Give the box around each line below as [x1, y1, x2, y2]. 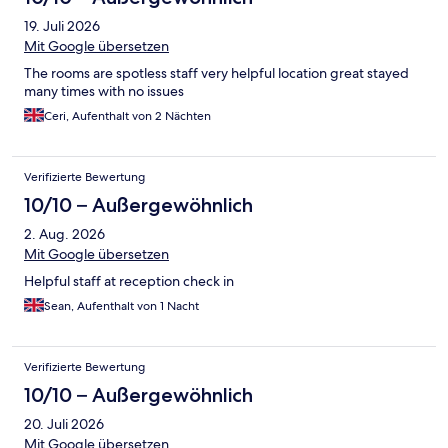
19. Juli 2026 [24, 17, 100, 36]
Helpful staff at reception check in [24, 272, 234, 291]
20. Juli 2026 [24, 415, 104, 434]
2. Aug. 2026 [24, 225, 105, 244]
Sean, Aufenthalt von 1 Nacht [44, 298, 199, 315]
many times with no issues [24, 82, 184, 101]
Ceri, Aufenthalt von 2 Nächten [44, 108, 211, 125]
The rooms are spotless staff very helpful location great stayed [24, 64, 409, 83]
